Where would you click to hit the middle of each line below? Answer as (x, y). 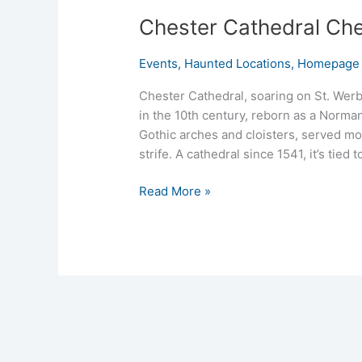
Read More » (175, 192)
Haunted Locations (238, 63)
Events (159, 63)
